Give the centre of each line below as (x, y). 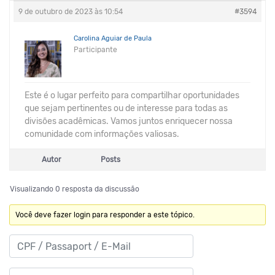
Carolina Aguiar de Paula (113, 38)
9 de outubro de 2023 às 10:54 (71, 12)
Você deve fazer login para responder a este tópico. (105, 215)
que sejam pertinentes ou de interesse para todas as (126, 108)
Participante (95, 50)
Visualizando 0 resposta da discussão (75, 189)
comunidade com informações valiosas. (102, 134)
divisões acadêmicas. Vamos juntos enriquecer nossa (129, 121)
